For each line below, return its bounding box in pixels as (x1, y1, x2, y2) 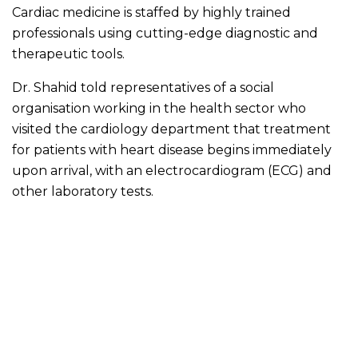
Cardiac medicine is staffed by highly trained (12, 4, 291, 20)
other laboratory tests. (12, 183, 153, 199)
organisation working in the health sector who (12, 100, 306, 116)
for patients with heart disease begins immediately (12, 141, 332, 157)
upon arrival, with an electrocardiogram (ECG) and (12, 162, 332, 178)
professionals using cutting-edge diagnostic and (12, 25, 318, 41)
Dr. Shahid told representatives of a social (12, 79, 274, 95)
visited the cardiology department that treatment (12, 121, 331, 137)
